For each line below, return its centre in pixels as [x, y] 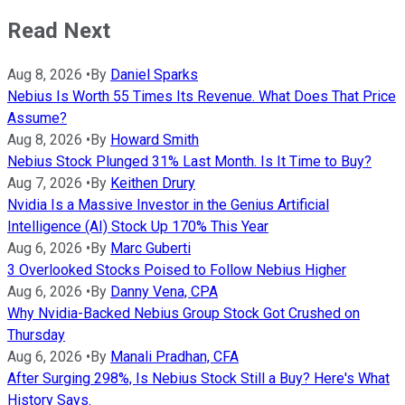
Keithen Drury [153, 184]
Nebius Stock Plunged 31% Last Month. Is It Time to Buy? [189, 162]
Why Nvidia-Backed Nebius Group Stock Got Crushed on [184, 314]
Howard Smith [155, 140]
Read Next [59, 30]
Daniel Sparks [154, 75]
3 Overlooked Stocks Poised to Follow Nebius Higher [177, 270]
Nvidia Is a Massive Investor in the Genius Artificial [168, 205]
